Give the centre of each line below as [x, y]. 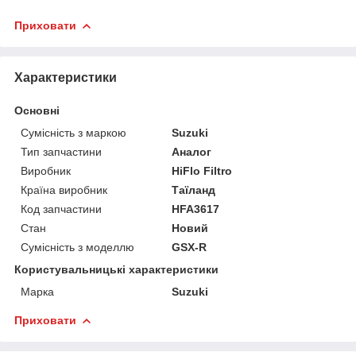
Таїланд [194, 190]
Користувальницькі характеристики [116, 269]
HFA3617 [196, 209]
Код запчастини [61, 209]
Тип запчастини [61, 151]
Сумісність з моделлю [77, 247]
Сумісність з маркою [74, 132]
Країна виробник [64, 190]
